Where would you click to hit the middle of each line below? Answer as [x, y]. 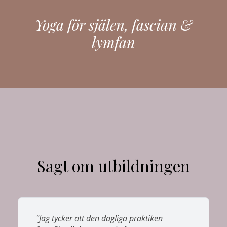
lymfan [113, 42]
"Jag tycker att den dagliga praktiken [99, 218]
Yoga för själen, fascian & [113, 25]
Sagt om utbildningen [113, 165]
